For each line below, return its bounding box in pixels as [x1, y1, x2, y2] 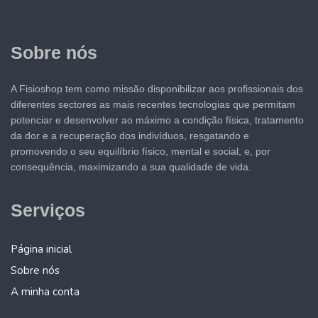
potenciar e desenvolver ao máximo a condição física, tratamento [11, 114, 304, 126]
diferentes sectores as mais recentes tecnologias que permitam [11, 99, 295, 111]
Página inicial [11, 242, 72, 257]
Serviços [11, 200, 85, 221]
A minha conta [11, 285, 79, 300]
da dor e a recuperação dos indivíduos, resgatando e [11, 130, 249, 142]
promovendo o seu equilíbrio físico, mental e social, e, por [11, 146, 270, 158]
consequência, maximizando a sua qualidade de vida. [11, 161, 251, 173]
